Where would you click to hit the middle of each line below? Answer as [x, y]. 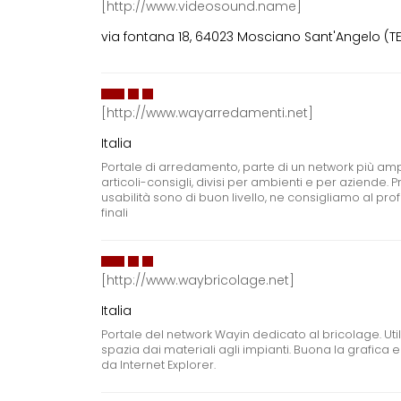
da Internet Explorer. [159, 365]
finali [115, 213]
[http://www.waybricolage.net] [198, 281]
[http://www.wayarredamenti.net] [208, 113]
